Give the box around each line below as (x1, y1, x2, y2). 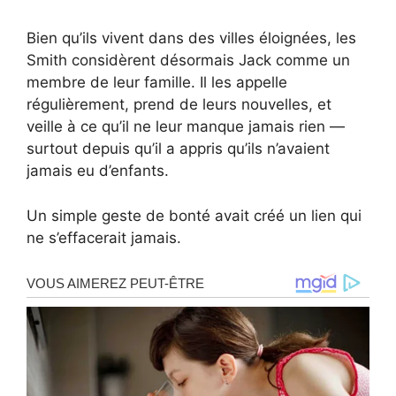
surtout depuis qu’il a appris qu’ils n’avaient (27, 140, 330, 158)
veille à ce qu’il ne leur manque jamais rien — (27, 118, 345, 136)
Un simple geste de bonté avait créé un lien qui (27, 206, 362, 225)
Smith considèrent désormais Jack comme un (27, 51, 350, 70)
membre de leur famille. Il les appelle (27, 73, 287, 92)
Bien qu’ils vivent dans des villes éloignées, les (27, 29, 356, 48)
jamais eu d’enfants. (27, 162, 169, 180)
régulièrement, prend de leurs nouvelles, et (27, 95, 331, 114)
